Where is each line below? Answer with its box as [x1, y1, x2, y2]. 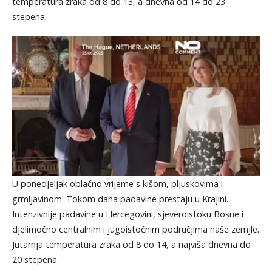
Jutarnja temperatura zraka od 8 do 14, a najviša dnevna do [12, 238, 251, 250]
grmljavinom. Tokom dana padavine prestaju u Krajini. [12, 192, 228, 205]
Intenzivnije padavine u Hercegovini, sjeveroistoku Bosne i [12, 208, 243, 220]
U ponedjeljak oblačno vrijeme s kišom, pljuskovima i [12, 177, 223, 189]
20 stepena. [12, 253, 59, 265]
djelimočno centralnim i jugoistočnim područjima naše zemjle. [12, 223, 259, 235]
